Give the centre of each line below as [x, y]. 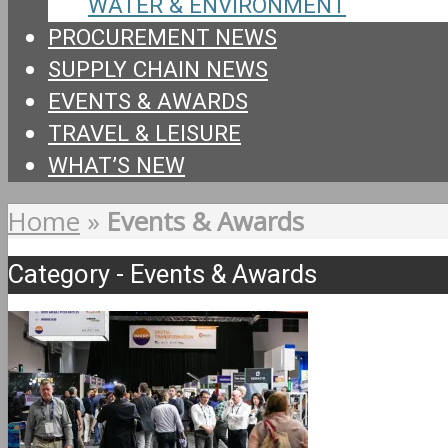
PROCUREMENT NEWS [162, 37]
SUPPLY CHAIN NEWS [158, 69]
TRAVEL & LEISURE [144, 133]
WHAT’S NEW [116, 165]
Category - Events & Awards [162, 275]
